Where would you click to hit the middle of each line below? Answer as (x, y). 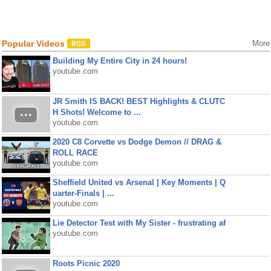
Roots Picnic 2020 (86, 263)
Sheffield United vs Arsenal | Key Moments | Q (139, 182)
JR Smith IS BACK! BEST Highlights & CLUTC (139, 101)
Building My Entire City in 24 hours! (119, 61)
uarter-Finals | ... (83, 193)
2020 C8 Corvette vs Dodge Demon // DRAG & (137, 142)
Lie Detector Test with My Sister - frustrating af (139, 223)
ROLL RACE (75, 153)
